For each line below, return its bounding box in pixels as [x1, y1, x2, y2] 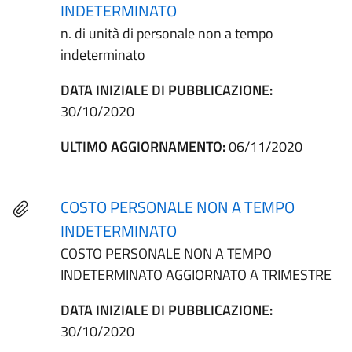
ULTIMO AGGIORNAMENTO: [60, 136, 226, 158]
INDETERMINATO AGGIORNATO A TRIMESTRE [60, 263, 332, 285]
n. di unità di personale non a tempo [60, 23, 274, 45]
